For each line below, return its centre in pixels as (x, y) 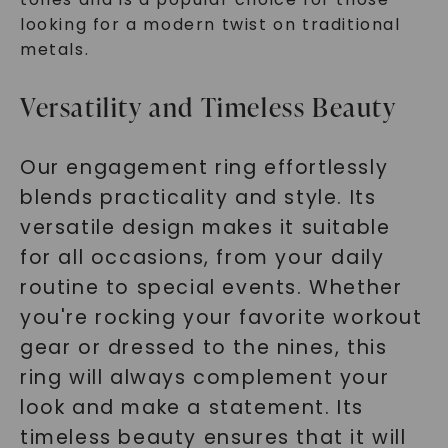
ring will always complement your (204, 377)
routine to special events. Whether (211, 287)
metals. (54, 49)
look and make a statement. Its (191, 407)
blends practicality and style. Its (198, 197)
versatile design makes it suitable (205, 227)
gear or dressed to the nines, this (203, 347)
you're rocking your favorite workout (221, 317)
